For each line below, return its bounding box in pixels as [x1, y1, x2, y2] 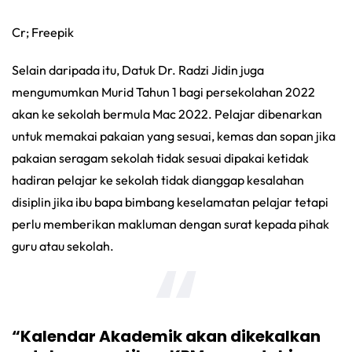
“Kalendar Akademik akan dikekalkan [12, 325, 321, 348]
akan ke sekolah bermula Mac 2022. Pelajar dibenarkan [12, 106, 322, 123]
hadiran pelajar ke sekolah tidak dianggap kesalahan [12, 172, 304, 189]
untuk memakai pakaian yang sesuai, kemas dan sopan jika [12, 128, 335, 145]
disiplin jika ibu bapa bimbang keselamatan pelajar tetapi [12, 194, 328, 211]
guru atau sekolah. [12, 238, 116, 255]
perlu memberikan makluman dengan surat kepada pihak [12, 216, 329, 233]
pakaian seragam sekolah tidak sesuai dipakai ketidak [12, 150, 309, 167]
